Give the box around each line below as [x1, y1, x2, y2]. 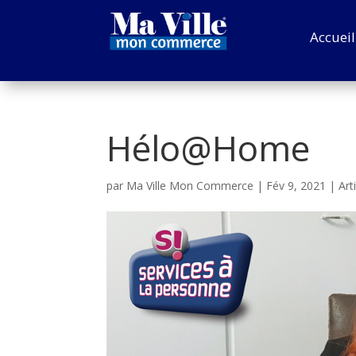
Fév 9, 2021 [266, 178, 327, 193]
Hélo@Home [106, 124, 311, 172]
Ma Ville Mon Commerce [126, 178, 254, 193]
